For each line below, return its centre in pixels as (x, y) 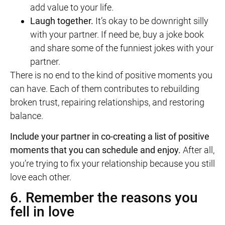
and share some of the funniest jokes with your (122, 48)
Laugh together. (62, 21)
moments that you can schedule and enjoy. (95, 150)
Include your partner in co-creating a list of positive (110, 136)
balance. (27, 116)
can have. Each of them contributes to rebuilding (105, 88)
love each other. (41, 177)
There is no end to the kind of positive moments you (111, 75)
